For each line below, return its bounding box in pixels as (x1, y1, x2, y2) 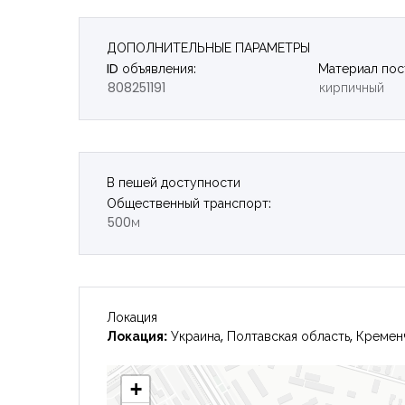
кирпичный (318, 78, 384, 97)
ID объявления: (107, 59, 196, 78)
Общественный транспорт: (107, 193, 271, 212)
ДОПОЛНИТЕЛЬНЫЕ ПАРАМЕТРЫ (107, 38, 310, 57)
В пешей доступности (107, 173, 240, 192)
